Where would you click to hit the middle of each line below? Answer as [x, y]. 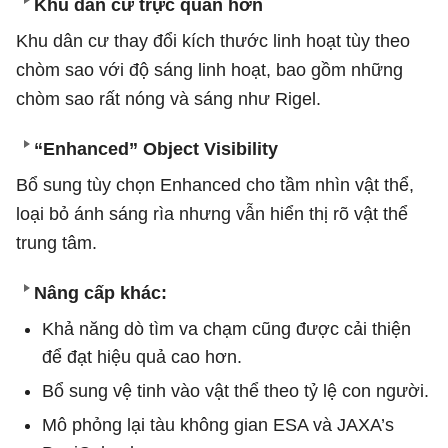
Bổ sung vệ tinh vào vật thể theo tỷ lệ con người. [235, 390]
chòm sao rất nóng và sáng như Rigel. [168, 98]
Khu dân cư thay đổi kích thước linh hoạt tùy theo [213, 40]
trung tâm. [56, 242]
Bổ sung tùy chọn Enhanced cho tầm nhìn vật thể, [215, 184]
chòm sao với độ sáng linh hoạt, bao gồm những [209, 69]
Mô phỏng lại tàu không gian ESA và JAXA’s [218, 424]
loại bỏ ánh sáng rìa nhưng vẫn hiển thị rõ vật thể [212, 213]
